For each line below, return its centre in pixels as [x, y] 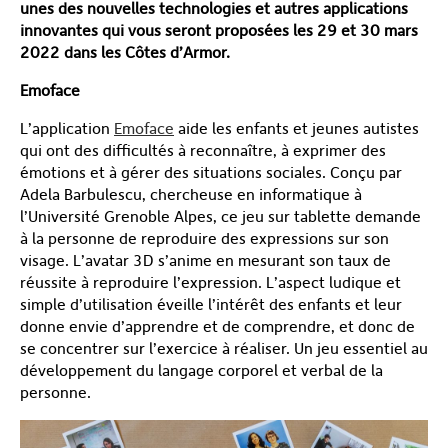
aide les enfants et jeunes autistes [296, 128]
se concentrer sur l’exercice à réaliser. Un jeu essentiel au [224, 348]
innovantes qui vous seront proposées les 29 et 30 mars [219, 30]
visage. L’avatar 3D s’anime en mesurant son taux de [205, 260]
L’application [67, 128]
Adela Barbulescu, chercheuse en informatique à [191, 194]
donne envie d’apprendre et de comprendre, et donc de [217, 326]
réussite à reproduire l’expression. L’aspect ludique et [210, 282]
